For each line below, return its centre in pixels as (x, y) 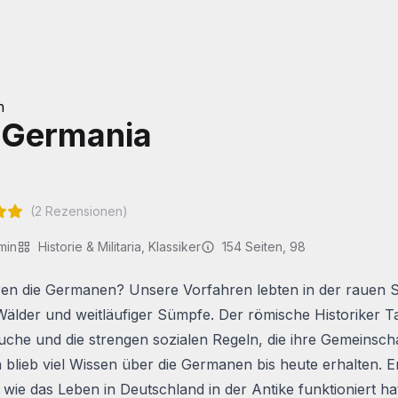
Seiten (262, 247)
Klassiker (175, 247)
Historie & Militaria (90, 247)
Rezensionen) (85, 211)
